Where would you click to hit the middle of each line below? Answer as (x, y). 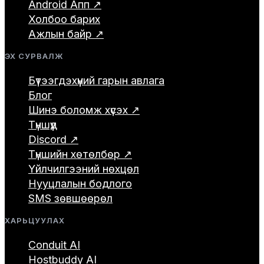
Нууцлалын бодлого (80, 183)
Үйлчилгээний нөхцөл (84, 169)
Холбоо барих (64, 19)
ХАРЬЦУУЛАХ (35, 220)
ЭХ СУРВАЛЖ (34, 56)
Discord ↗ (53, 139)
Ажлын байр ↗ (66, 34)
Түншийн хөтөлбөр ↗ (80, 154)
